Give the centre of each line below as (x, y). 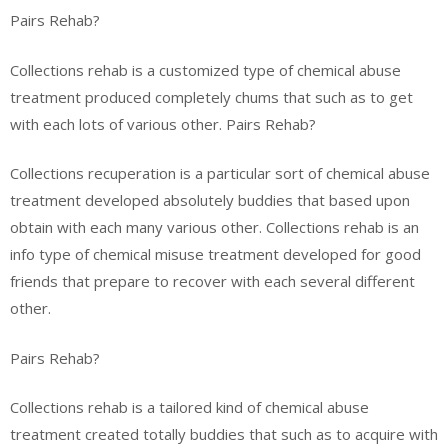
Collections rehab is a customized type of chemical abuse (205, 69)
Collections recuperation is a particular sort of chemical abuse (220, 173)
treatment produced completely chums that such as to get (211, 96)
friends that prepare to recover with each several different (212, 281)
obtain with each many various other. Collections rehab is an (214, 227)
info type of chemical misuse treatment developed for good (215, 254)
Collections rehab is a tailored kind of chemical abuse (189, 407)
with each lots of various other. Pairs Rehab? (163, 123)
